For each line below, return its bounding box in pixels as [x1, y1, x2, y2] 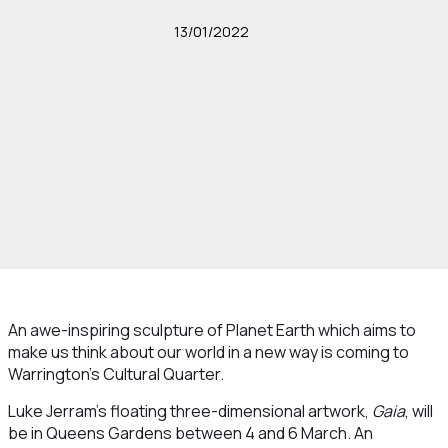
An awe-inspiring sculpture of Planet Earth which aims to [7, 319, 416, 341]
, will [404, 400, 433, 422]
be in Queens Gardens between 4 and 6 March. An [7, 422, 373, 444]
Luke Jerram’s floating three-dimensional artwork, [7, 400, 372, 422]
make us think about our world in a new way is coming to [7, 341, 409, 363]
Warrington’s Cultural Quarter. [7, 363, 224, 385]
